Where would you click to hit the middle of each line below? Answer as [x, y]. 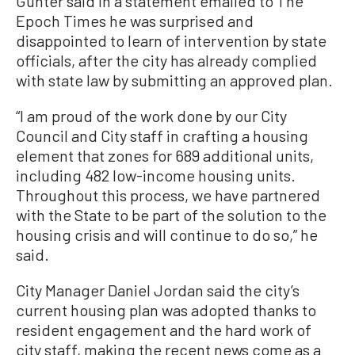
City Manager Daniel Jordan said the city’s [158, 290]
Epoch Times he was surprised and [135, 21]
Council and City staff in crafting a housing [162, 136]
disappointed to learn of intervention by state [171, 40]
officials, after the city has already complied [166, 60]
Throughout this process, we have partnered [168, 195]
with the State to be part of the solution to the [171, 215]
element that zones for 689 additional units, [165, 155]
